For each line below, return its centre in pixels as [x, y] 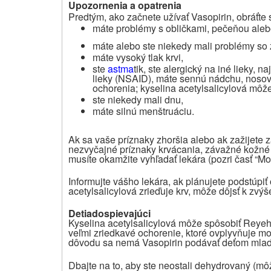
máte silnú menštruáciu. [143, 111]
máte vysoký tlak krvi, [138, 57]
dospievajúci [121, 213]
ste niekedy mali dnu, [138, 99]
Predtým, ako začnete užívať [129, 16]
